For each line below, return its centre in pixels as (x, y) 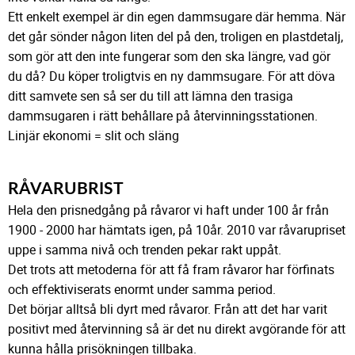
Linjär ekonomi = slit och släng (94, 135)
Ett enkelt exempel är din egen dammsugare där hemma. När (177, 16)
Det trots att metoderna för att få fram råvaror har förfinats (171, 270)
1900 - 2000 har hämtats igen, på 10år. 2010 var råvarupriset (177, 230)
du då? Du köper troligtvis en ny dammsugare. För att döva (172, 76)
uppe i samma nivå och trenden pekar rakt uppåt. (145, 250)
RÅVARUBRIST (66, 189)
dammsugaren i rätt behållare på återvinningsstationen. (163, 115)
